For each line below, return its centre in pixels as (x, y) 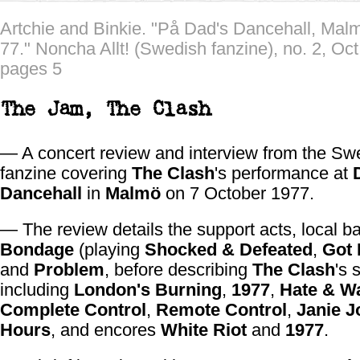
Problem (69, 270)
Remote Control (221, 310)
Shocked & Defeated (229, 250)
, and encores (106, 330)
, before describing (178, 270)
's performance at (284, 173)
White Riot (204, 330)
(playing (109, 250)
